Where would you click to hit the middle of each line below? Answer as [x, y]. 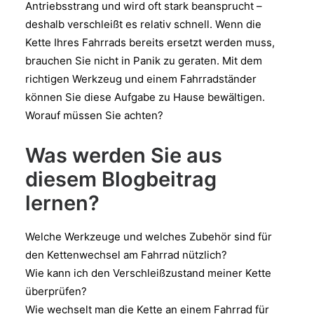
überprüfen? [56, 291]
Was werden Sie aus [124, 155]
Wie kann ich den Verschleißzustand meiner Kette [148, 273]
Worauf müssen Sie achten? [94, 115]
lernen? [62, 203]
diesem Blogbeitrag [121, 179]
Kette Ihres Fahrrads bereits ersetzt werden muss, [150, 42]
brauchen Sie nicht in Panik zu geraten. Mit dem [144, 61]
